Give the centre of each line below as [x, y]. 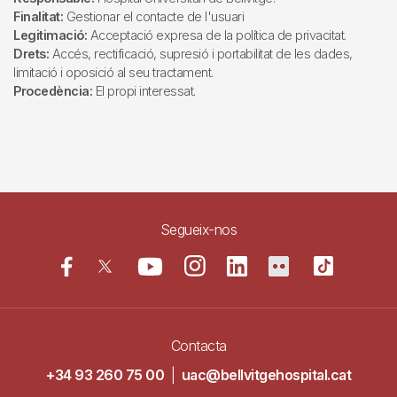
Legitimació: [50, 35]
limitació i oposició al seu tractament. [113, 73]
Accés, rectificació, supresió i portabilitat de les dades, [201, 54]
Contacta [198, 346]
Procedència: [53, 91]
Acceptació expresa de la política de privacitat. [217, 35]
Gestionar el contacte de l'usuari [153, 17]
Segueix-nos [198, 230]
